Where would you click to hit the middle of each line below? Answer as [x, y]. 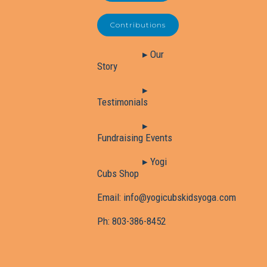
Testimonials [122, 102]
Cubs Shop [118, 173]
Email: [110, 197]
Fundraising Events [135, 137]
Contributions [138, 24]
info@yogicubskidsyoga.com [180, 197]
